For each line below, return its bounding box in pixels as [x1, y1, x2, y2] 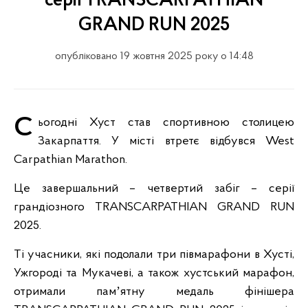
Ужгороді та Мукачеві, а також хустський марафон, [14, 267, 294, 280]
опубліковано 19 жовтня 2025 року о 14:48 [54, 51, 254, 62]
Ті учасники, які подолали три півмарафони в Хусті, [14, 248, 294, 261]
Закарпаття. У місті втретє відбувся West [38, 135, 294, 148]
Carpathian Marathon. [14, 153, 127, 166]
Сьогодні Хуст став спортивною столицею [14, 115, 33, 142]
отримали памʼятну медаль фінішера [14, 285, 294, 298]
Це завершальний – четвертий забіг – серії [14, 182, 294, 195]
